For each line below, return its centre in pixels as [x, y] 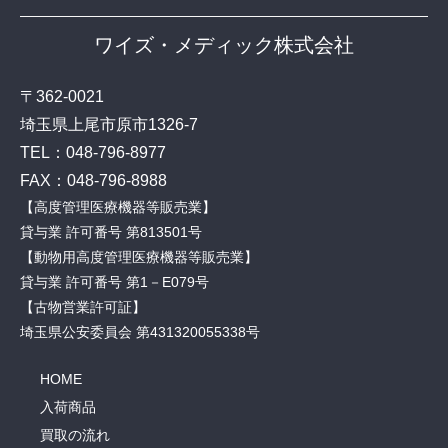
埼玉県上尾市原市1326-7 [109, 124]
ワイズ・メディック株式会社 [224, 44]
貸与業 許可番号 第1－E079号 [114, 281]
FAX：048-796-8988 [93, 180]
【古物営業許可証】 [83, 306]
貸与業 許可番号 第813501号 [111, 231]
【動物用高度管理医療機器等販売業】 [139, 256]
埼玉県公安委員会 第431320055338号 [140, 331]
